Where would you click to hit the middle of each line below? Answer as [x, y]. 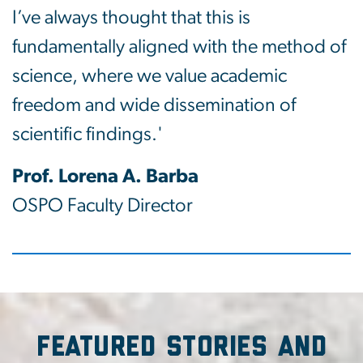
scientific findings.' [88, 134]
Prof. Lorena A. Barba [105, 176]
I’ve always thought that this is [131, 17]
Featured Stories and [181, 347]
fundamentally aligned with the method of [179, 47]
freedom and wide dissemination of [154, 105]
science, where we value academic [149, 76]
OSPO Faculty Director [102, 205]
